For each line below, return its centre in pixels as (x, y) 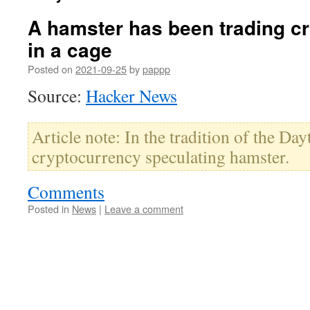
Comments (66, 192)
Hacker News (131, 95)
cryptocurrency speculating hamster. (161, 156)
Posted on (50, 69)
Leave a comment (144, 209)
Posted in (48, 209)
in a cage (70, 49)
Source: (57, 95)
